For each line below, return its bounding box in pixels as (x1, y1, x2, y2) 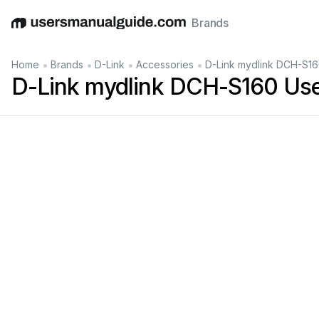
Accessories (136, 58, 194, 70)
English (11, 23, 49, 38)
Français (177, 23, 223, 38)
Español (94, 23, 137, 38)
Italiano (137, 23, 177, 38)
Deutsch (49, 23, 94, 38)
